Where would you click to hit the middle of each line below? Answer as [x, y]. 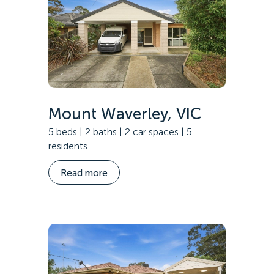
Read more [84, 173]
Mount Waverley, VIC [125, 114]
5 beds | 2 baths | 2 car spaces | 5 [120, 132]
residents [68, 146]
